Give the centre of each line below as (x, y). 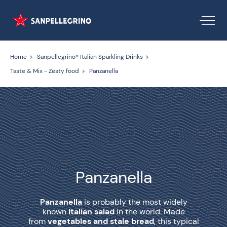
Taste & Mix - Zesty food (45, 71)
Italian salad (91, 212)
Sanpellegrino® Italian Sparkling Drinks (90, 57)
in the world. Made (149, 212)
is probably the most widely (136, 202)
